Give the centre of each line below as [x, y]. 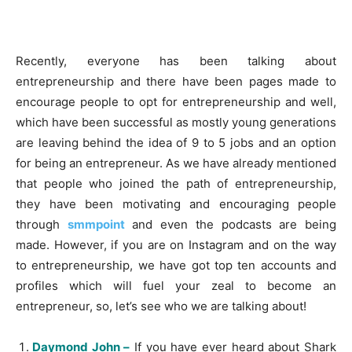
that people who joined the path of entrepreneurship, [176, 183]
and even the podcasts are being [231, 224]
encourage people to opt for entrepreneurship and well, [176, 101]
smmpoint [96, 224]
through [42, 224]
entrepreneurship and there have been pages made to [176, 81]
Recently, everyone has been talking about [176, 60]
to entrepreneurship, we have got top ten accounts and [176, 265]
